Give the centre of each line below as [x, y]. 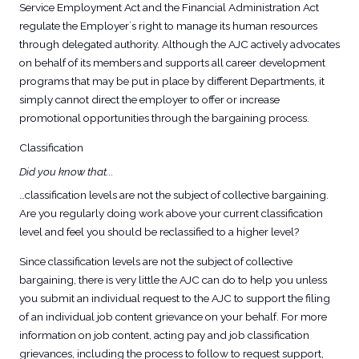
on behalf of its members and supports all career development [172, 63]
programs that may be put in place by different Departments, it [171, 81]
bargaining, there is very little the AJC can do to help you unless [173, 279]
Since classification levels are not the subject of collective [155, 261]
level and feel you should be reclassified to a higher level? [159, 232]
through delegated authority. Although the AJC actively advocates [179, 44]
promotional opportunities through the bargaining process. [164, 118]
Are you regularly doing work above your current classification [171, 214]
